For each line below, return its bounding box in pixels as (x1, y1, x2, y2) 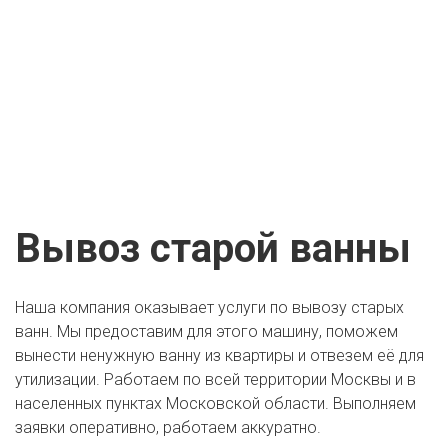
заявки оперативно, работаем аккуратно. (15, 417, 321, 437)
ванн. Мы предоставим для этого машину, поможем (15, 321, 398, 341)
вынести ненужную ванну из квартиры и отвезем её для (15, 345, 424, 365)
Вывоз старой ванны (15, 224, 411, 272)
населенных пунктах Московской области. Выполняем (15, 393, 416, 413)
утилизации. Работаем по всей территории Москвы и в (15, 369, 416, 389)
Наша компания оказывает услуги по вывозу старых (15, 297, 404, 317)
